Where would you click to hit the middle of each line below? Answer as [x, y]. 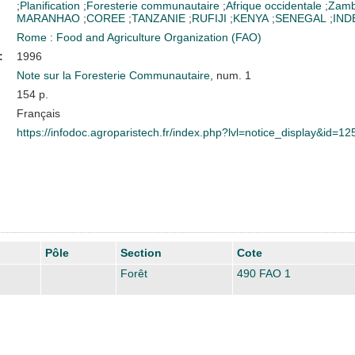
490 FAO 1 [264, 273]
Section [141, 252]
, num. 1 [230, 75]
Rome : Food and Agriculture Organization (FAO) [139, 37]
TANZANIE [158, 18]
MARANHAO [48, 18]
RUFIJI [209, 18]
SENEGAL [300, 18]
